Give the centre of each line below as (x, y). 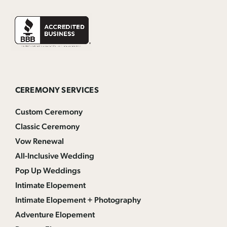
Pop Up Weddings (48, 171)
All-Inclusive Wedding (55, 156)
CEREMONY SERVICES (57, 90)
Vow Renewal (40, 142)
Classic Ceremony (47, 127)
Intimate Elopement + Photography (78, 200)
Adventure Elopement (55, 215)
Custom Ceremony (49, 112)
